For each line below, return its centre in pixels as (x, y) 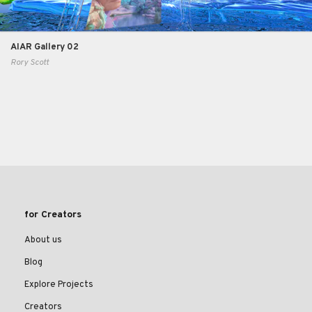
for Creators (53, 215)
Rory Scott (30, 63)
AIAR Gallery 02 (45, 48)
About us (43, 241)
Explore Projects (59, 285)
